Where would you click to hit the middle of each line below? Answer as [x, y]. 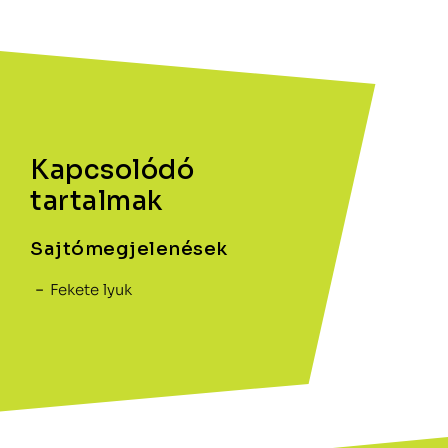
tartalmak [96, 201]
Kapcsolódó [112, 170]
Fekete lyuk [91, 289]
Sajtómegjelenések [129, 248]
